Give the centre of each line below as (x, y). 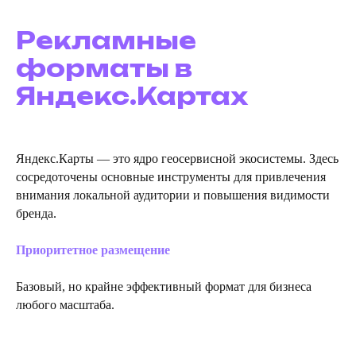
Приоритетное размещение (93, 250)
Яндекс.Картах (132, 96)
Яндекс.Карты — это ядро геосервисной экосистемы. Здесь (177, 159)
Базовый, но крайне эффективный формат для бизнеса (164, 287)
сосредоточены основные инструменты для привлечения (171, 177)
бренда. (36, 214)
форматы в (104, 68)
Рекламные (106, 41)
